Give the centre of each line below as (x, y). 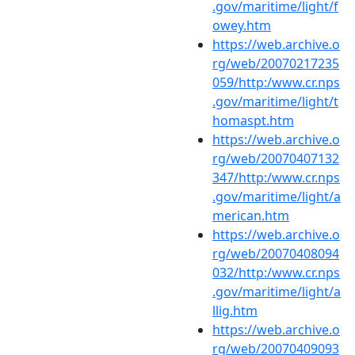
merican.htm (251, 215)
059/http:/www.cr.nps (276, 82)
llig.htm (235, 310)
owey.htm (242, 25)
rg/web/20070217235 (276, 63)
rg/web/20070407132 (276, 158)
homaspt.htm (253, 120)
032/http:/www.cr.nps (276, 272)
